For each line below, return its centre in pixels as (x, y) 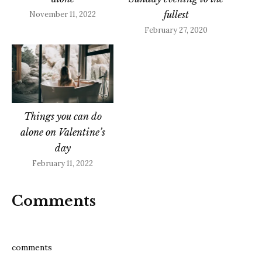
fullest (176, 15)
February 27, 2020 (176, 30)
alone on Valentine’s (63, 132)
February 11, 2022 (63, 163)
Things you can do (63, 116)
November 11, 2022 (63, 15)
